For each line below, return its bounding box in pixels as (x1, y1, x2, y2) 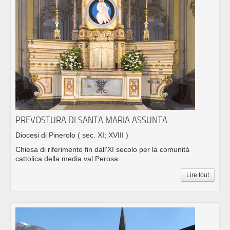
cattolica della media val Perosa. (15, 155, 120, 163)
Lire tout (186, 171, 209, 179)
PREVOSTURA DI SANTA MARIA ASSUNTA (15, 114, 167, 126)
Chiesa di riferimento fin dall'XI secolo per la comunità (15, 145, 189, 154)
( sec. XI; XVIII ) (78, 131, 128, 140)
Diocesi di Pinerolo (15, 131, 78, 140)
